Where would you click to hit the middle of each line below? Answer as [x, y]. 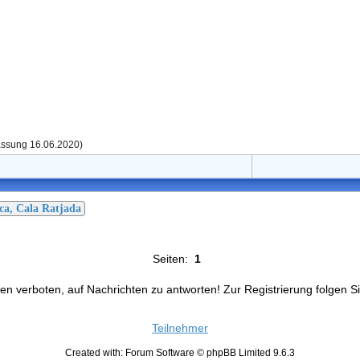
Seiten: [173, 259]
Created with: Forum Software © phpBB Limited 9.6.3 [180, 353]
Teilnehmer [180, 328]
